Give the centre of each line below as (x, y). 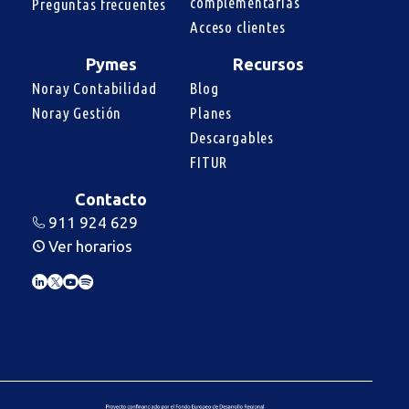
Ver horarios (88, 246)
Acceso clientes (237, 27)
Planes (211, 113)
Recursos (269, 64)
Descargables (232, 138)
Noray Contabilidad (94, 89)
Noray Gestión (77, 113)
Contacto (111, 199)
